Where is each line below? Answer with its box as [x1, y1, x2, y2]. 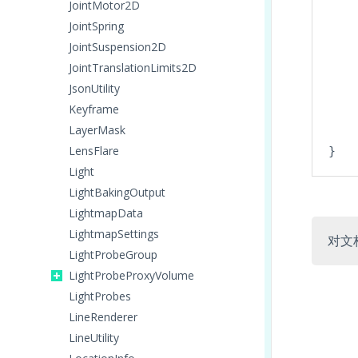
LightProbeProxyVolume [69, 268, 194, 283]
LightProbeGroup [69, 247, 157, 262]
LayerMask [69, 122, 125, 137]
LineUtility [69, 330, 119, 345]
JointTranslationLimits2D [69, 60, 197, 75]
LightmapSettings [69, 226, 159, 241]
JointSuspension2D [69, 39, 166, 54]
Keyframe [69, 101, 119, 117]
